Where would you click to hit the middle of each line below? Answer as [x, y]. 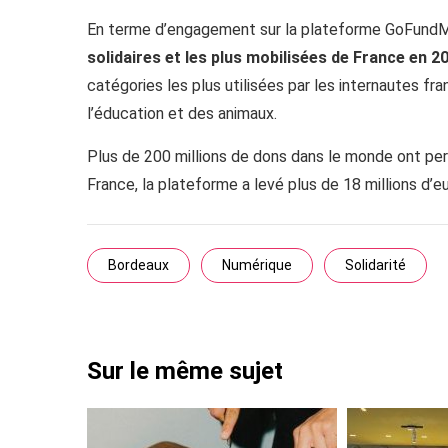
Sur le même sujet [185, 371]
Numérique [257, 264]
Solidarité [375, 264]
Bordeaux [138, 264]
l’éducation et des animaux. [182, 113]
